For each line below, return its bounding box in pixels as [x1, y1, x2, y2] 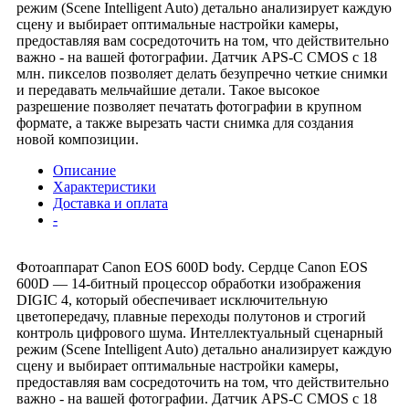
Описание [53, 163, 116, 179]
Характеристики [53, 179, 156, 195]
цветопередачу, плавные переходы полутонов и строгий [16, 309, 366, 325]
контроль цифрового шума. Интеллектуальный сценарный [16, 325, 383, 341]
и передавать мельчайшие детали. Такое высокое [16, 82, 320, 99]
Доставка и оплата [53, 195, 168, 212]
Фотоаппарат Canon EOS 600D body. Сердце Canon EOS [16, 259, 368, 276]
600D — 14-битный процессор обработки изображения [16, 276, 361, 292]
